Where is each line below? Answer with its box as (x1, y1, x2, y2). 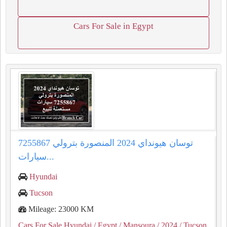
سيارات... (47, 152, 54, 162)
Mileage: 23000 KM (26, 205, 94, 213)
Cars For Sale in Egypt (73, 21, 154, 31)
